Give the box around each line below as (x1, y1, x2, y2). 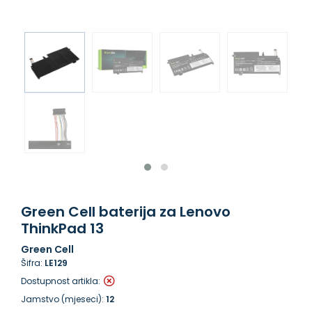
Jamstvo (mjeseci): (21, 293, 106, 305)
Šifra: (21, 257, 45, 269)
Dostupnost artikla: (21, 275, 100, 287)
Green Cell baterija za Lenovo (21, 202, 231, 221)
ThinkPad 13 (21, 219, 104, 238)
